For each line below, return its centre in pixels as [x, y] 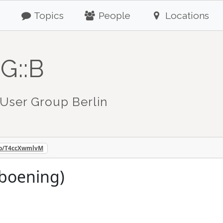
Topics [48, 15]
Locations [186, 15]
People [113, 15]
